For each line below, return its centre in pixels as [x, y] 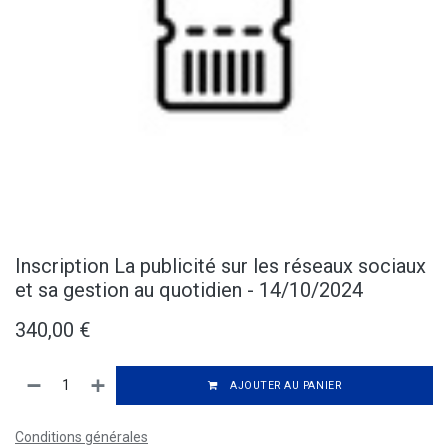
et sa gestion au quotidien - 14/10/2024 [189, 289]
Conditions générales [81, 436]
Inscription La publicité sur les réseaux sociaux [220, 265]
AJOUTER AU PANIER [284, 385]
